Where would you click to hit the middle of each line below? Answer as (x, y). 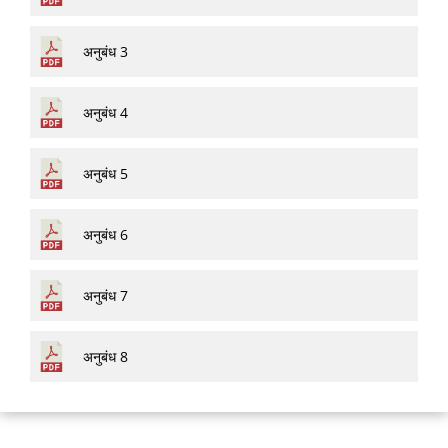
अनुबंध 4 (105, 112)
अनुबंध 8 (105, 356)
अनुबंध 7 (105, 295)
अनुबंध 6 (105, 234)
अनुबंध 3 (105, 51)
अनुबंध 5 (105, 173)
